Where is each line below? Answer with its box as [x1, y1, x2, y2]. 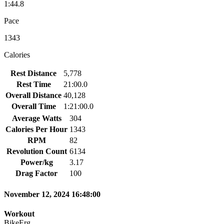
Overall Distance [5, 90, 61, 99]
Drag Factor [15, 168, 57, 177]
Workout [4, 209, 34, 218]
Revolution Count [6, 146, 67, 155]
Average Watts [11, 113, 61, 122]
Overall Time [11, 101, 56, 110]
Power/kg [20, 157, 53, 166]
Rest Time [16, 79, 51, 88]
